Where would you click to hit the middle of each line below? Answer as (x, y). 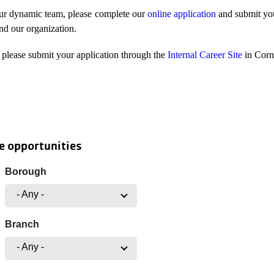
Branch (22, 224)
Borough (25, 172)
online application (181, 14)
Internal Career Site (205, 55)
